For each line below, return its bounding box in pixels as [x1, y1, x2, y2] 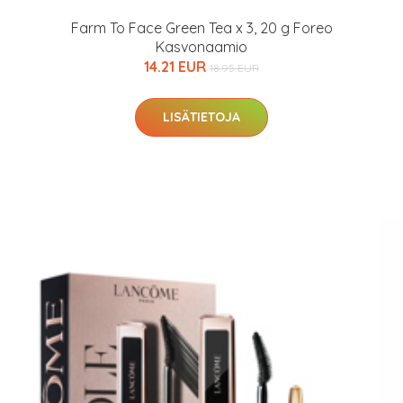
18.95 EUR [210, 61, 259, 75]
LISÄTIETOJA [163, 109, 240, 125]
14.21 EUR [144, 58, 210, 76]
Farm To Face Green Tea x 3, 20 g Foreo [70, 19, 333, 37]
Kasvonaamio [156, 38, 247, 56]
